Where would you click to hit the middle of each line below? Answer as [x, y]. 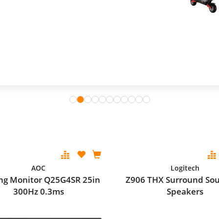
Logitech [185, 168]
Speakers [185, 191]
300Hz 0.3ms [38, 191]
